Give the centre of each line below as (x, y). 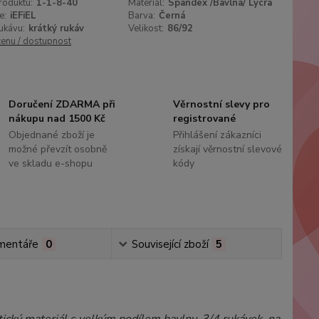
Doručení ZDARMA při (62, 104)
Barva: (142, 16)
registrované (204, 119)
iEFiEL (23, 16)
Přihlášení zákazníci (217, 135)
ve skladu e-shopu (51, 163)
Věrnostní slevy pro (221, 104)
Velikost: (146, 28)
